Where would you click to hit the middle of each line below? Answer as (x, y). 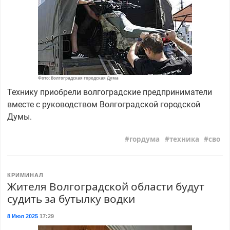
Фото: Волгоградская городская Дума (78, 78)
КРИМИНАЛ (25, 175)
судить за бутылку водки (71, 198)
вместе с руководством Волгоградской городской (103, 104)
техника (184, 139)
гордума (145, 139)
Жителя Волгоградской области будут (106, 186)
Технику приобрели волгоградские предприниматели (109, 92)
